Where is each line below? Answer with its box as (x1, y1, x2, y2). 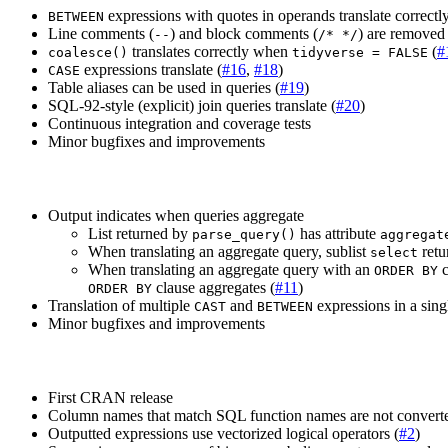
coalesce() (48, 45, 128, 61)
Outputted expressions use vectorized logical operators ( (48, 425, 399, 443)
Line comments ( (48, 25, 154, 43)
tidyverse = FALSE (292, 45, 428, 61)
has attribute (296, 225, 380, 243)
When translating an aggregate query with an (88, 261, 374, 279)
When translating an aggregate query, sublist (88, 243, 370, 261)
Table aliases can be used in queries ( (48, 79, 280, 97)
